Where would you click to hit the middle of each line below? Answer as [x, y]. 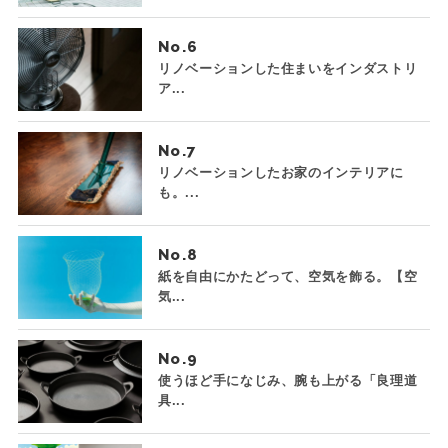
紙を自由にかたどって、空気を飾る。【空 [287, 276]
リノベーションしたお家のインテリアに [280, 172]
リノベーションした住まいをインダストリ [287, 68]
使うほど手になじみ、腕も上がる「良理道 [287, 380]
